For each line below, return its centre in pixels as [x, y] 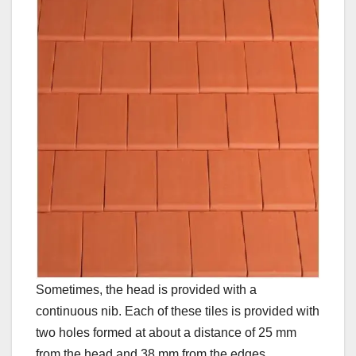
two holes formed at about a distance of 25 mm [166, 332]
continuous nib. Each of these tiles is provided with [178, 311]
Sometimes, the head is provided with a [146, 289]
